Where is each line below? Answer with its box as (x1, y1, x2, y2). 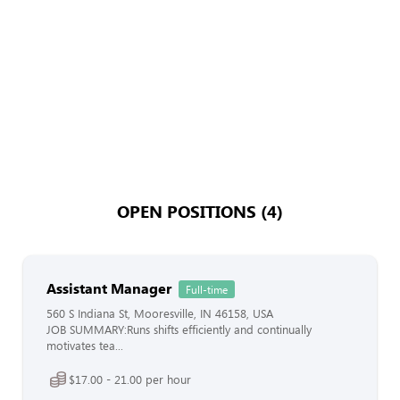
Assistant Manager (46, 279, 171, 297)
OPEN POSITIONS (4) (117, 199, 283, 222)
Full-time (186, 282, 228, 296)
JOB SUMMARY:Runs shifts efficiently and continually (46, 321, 312, 337)
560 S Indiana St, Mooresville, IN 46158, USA (46, 305, 273, 321)
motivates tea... (46, 337, 123, 354)
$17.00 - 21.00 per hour (69, 371, 191, 387)
